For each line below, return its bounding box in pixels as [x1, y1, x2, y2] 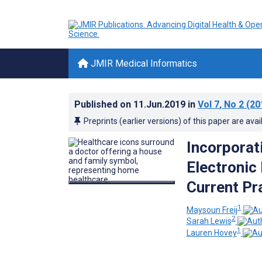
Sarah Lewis [186, 216, 232, 226]
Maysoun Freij [186, 205, 237, 215]
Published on [74, 99, 133, 110]
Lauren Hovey [186, 227, 237, 237]
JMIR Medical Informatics [88, 58, 197, 69]
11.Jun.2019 [133, 99, 188, 110]
